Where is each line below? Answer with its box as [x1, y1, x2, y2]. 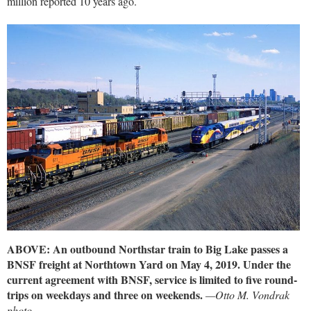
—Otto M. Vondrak [205, 287, 289, 302]
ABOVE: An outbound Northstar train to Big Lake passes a [7, 240, 288, 257]
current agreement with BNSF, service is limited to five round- [7, 271, 297, 287]
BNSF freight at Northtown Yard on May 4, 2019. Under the [7, 255, 291, 272]
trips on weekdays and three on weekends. [7, 286, 203, 303]
